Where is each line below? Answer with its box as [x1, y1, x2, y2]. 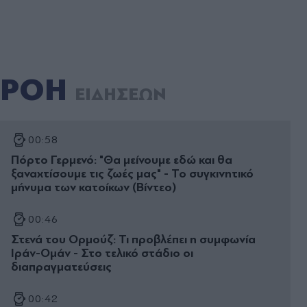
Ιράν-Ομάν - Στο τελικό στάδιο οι [11, 246, 193, 261]
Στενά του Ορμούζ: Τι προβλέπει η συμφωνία [11, 232, 256, 247]
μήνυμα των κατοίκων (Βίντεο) [11, 180, 176, 195]
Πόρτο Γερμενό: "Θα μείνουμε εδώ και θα [11, 153, 232, 168]
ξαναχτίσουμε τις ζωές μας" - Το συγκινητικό [11, 167, 254, 182]
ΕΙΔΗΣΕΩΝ [75, 84, 167, 106]
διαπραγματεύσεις [11, 260, 112, 275]
